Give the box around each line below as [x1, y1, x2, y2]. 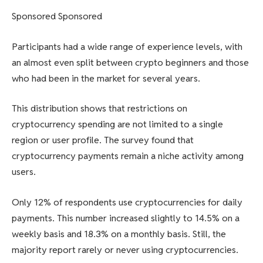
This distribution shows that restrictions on [12, 102, 187, 115]
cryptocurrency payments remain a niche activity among [12, 150, 244, 163]
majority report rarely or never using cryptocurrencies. [12, 243, 238, 256]
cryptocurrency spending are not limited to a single [12, 118, 223, 131]
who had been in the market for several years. [12, 72, 200, 85]
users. [12, 166, 36, 178]
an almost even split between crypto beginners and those [12, 56, 249, 69]
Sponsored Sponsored [12, 10, 102, 23]
